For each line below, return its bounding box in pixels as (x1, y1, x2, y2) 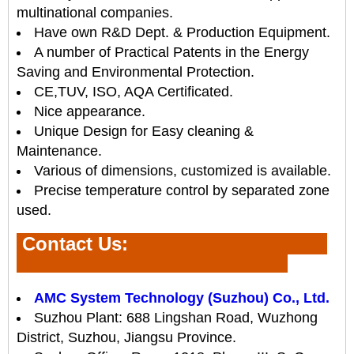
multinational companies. (17, 5, 173, 21)
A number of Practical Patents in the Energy (34, 44, 309, 60)
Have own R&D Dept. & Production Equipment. (34, 24, 330, 40)
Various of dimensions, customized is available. (34, 163, 331, 179)
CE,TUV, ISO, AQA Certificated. (34, 84, 233, 100)
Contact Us (17, 233, 122, 254)
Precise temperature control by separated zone (34, 183, 330, 198)
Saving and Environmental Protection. (17, 64, 254, 80)
